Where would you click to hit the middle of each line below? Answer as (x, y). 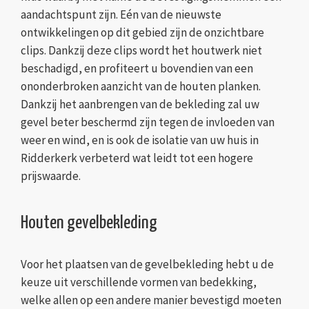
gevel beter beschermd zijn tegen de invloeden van (148, 122)
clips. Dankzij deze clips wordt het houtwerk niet (141, 51)
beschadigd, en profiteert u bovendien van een (137, 69)
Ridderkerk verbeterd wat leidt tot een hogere (137, 158)
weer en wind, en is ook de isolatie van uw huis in (140, 140)
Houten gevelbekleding (89, 223)
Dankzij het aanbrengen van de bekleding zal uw (140, 104)
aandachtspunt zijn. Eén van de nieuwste (121, 15)
